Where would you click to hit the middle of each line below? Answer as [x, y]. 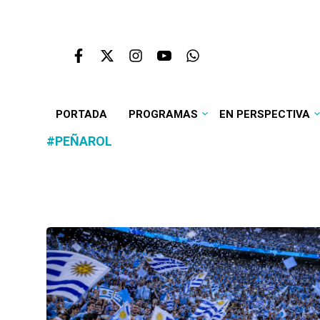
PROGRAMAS [163, 114]
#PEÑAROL [79, 141]
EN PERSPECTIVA [264, 114]
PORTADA [81, 114]
